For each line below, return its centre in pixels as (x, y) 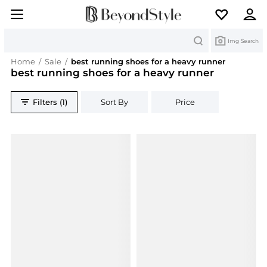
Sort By (115, 102)
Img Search (243, 41)
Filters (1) (50, 102)
